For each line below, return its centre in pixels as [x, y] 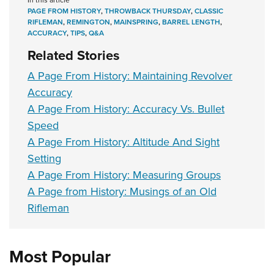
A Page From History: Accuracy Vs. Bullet [126, 109]
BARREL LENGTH [191, 22]
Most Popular [60, 257]
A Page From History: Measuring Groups [124, 175]
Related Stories [74, 55]
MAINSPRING [136, 22]
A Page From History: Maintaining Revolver [130, 76]
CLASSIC [209, 11]
